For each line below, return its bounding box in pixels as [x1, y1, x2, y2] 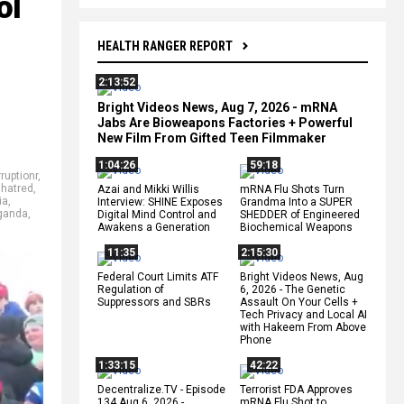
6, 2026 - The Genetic [240, 282, 345, 296]
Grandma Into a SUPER [240, 195, 353, 208]
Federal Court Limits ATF [97, 270, 218, 283]
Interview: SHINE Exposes [97, 195, 223, 208]
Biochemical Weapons [240, 220, 353, 234]
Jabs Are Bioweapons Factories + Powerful [97, 115, 353, 130]
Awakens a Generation [97, 220, 210, 234]
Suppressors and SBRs [97, 295, 211, 308]
